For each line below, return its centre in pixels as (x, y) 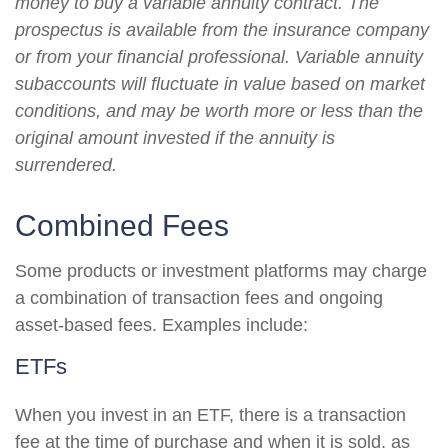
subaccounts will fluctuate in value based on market (220, 84)
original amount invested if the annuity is (175, 138)
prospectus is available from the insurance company (222, 30)
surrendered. (66, 165)
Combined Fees (122, 225)
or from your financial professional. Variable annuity (219, 57)
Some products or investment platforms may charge (221, 271)
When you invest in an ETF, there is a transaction (210, 415)
